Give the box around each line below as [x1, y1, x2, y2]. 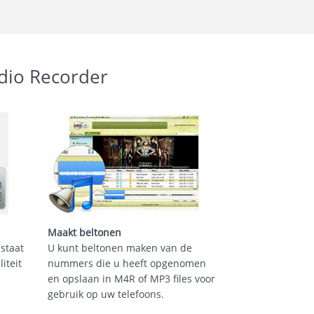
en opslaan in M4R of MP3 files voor [47, 272, 215, 285]
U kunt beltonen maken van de [47, 241, 192, 254]
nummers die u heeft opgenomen [47, 257, 206, 270]
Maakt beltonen [47, 226, 121, 239]
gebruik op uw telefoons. [47, 287, 164, 301]
